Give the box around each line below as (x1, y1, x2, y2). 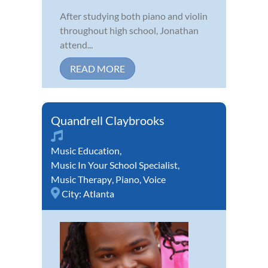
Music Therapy (51, 173, 112, 185)
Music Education (51, 145, 120, 157)
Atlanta (83, 188, 114, 200)
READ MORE (70, 63, 125, 75)
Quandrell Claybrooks (51, 113, 165, 128)
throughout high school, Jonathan (60, 25, 199, 36)
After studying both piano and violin (60, 10, 208, 22)
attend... (60, 39, 93, 51)
